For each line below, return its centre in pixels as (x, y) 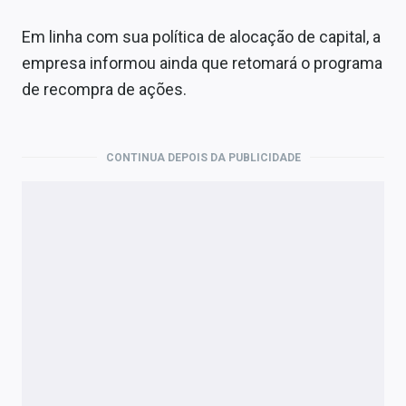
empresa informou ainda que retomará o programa (202, 63)
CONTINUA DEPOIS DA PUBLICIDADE (203, 157)
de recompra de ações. (104, 89)
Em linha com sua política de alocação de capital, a (201, 36)
